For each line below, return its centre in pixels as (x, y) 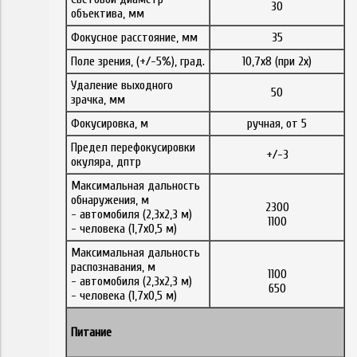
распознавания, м (113, 267)
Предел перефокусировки (133, 147)
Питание (91, 332)
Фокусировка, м (110, 123)
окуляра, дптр (106, 161)
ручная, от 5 (277, 123)
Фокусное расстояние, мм (134, 37)
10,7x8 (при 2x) (277, 61)
